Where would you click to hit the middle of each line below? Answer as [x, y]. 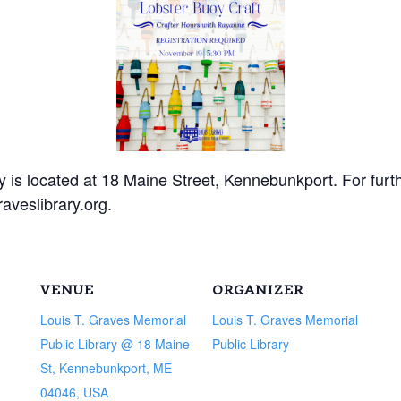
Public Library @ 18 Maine [115, 343]
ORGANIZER [257, 290]
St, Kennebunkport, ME [106, 367]
